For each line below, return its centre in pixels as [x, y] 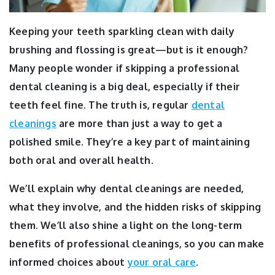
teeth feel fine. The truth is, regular [100, 105]
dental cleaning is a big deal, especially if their [125, 87]
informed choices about [68, 262]
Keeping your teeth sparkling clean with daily [122, 32]
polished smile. [48, 142]
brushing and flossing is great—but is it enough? [129, 50]
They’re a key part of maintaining [168, 142]
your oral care [162, 262]
